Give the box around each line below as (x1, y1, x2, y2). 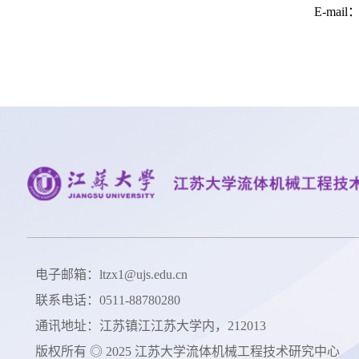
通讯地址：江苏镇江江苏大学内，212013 (34, 319, 266, 333)
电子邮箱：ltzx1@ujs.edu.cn (34, 268, 188, 282)
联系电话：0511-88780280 (34, 293, 180, 308)
